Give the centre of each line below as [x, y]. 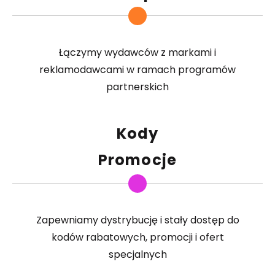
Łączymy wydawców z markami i [137, 52]
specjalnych [137, 254]
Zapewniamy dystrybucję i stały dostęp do [137, 220]
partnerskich [137, 87]
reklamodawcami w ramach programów [137, 70]
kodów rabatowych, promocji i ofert [137, 237]
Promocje [137, 160]
